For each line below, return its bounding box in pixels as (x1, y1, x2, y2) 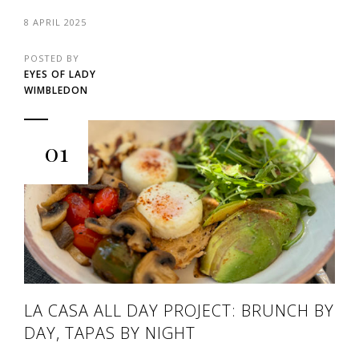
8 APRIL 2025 (24, 16, 87, 29)
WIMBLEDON (24, 83, 88, 98)
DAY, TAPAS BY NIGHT (24, 321, 196, 344)
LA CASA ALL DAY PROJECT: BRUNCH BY (24, 299, 334, 321)
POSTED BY (24, 52, 79, 65)
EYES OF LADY (24, 67, 96, 82)
